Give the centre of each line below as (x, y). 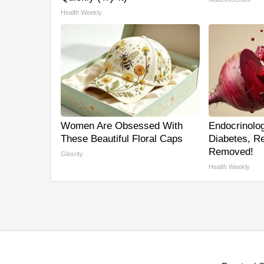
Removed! (231, 152)
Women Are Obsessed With (122, 126)
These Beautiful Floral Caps (122, 139)
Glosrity (72, 154)
